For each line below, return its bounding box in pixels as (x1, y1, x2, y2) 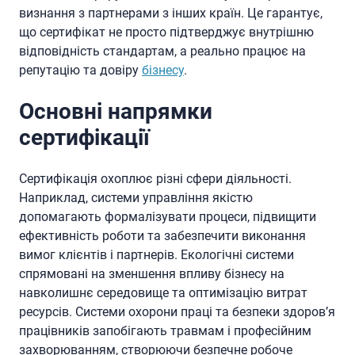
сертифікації (19, 124, 150, 151)
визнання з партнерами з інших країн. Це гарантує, (19, 6, 323, 21)
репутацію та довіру (19, 63, 142, 78)
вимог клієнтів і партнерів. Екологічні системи (19, 246, 294, 262)
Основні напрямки (19, 98, 212, 125)
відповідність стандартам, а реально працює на (19, 44, 306, 59)
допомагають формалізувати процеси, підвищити (19, 208, 316, 224)
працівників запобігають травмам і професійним (19, 323, 311, 338)
